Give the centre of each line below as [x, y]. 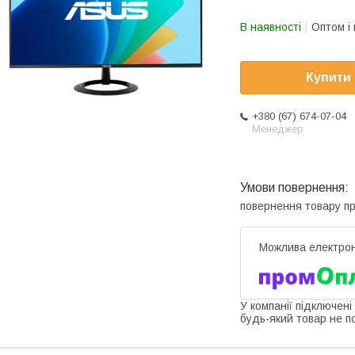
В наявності [271, 27]
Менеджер [278, 129]
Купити [328, 78]
